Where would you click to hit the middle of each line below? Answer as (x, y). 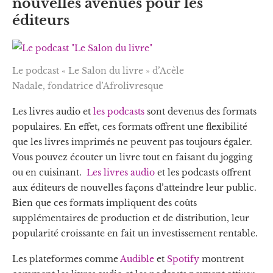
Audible (137, 259)
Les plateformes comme (66, 259)
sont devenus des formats (200, 111)
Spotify (183, 259)
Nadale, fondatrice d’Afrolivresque (88, 86)
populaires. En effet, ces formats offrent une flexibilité (130, 126)
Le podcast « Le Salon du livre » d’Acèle (98, 70)
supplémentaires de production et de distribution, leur (131, 218)
